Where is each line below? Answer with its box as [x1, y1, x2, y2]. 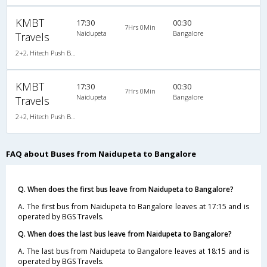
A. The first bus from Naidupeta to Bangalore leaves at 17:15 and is [18, 201, 249, 212]
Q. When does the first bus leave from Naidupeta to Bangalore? [18, 184, 234, 194]
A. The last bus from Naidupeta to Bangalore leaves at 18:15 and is [18, 246, 249, 256]
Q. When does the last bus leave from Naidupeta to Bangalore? [18, 228, 232, 239]
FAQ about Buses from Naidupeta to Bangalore [6, 148, 196, 159]
